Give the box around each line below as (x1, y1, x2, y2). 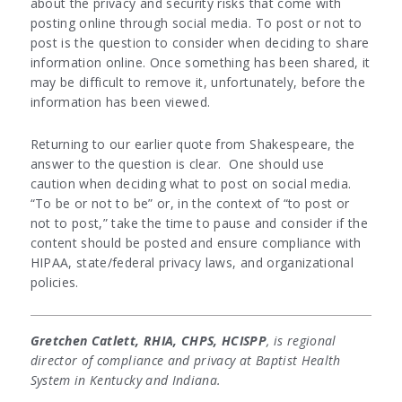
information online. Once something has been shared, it (30, 54, 371, 72)
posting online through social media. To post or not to (30, 14, 363, 32)
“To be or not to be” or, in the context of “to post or (30, 195, 350, 213)
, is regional (267, 332, 336, 350)
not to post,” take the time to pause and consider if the (30, 214, 369, 232)
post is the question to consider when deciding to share (30, 34, 370, 52)
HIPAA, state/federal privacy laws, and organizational (30, 254, 354, 272)
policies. (30, 274, 83, 292)
